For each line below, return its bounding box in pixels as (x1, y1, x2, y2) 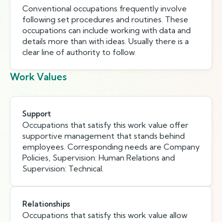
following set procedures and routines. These (22, 14, 188, 24)
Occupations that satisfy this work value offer (22, 120, 188, 130)
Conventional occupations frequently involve (22, 3, 187, 13)
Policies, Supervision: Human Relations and (22, 153, 175, 163)
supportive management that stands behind (22, 131, 185, 141)
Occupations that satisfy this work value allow (22, 210, 187, 220)
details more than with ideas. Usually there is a (22, 36, 189, 46)
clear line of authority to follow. (22, 47, 136, 57)
